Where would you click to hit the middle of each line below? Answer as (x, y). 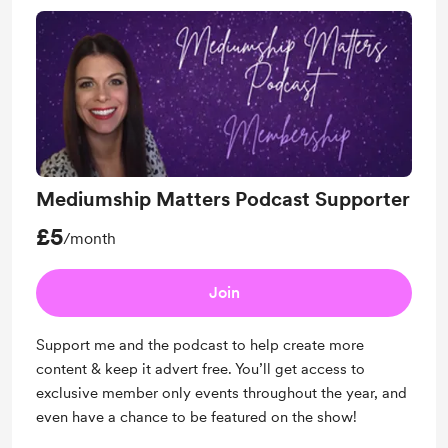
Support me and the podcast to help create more (200, 345)
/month (89, 239)
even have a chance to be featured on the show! (198, 417)
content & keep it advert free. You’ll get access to (200, 369)
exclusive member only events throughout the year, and (221, 393)
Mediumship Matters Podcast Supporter (223, 199)
